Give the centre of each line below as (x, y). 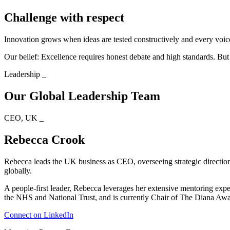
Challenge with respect (64, 18)
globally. (20, 170)
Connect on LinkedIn (39, 215)
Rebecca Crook (44, 139)
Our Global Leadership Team (82, 96)
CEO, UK (21, 118)
